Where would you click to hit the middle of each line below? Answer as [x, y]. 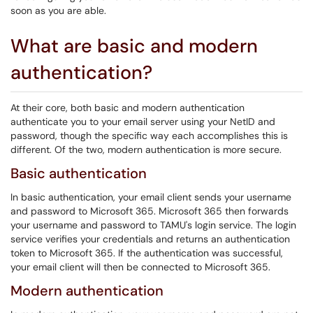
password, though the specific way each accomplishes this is [149, 136]
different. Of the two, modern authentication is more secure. [146, 150]
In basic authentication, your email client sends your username [151, 197]
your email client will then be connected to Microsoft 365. [140, 267]
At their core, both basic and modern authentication [128, 108]
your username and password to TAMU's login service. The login [153, 225]
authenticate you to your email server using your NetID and [143, 122]
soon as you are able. [58, 10]
